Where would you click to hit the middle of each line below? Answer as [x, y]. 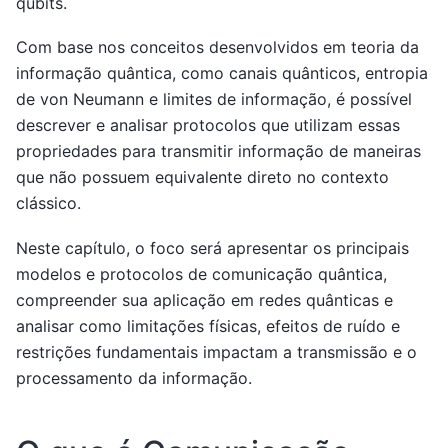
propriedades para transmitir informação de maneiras [218, 151]
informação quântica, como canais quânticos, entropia [222, 73]
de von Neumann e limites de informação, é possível [214, 99]
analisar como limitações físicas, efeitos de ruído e [208, 325]
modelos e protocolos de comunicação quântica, [201, 273]
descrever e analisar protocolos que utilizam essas [208, 125]
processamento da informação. [134, 377]
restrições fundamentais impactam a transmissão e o [216, 351]
